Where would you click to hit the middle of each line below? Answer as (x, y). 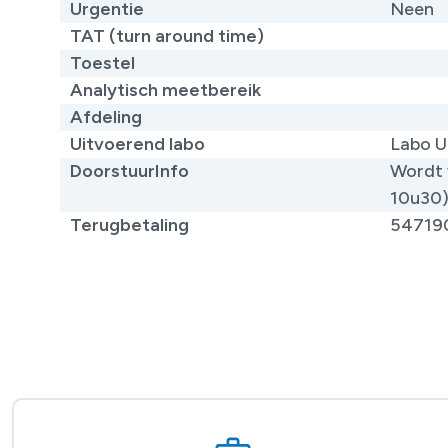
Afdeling (106, 116)
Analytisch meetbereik (165, 89)
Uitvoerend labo (137, 143)
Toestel (102, 62)
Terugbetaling (129, 224)
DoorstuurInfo (129, 170)
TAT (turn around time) (167, 35)
